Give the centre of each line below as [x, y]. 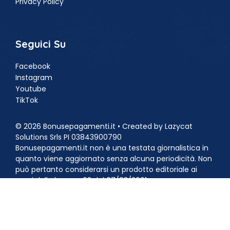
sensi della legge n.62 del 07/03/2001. [83, 180]
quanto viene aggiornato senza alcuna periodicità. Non [114, 158]
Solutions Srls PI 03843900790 [69, 137]
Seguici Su [41, 44]
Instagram [34, 77]
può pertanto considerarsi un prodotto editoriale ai [106, 169]
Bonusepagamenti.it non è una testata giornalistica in [112, 148]
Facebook [33, 66]
